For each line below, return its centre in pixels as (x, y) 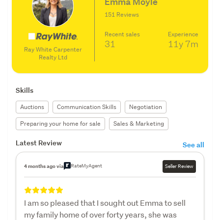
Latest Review (39, 142)
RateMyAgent (86, 165)
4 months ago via (44, 166)
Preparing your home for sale (60, 123)
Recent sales (122, 34)
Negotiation (146, 107)
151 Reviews (122, 15)
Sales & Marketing (139, 123)
